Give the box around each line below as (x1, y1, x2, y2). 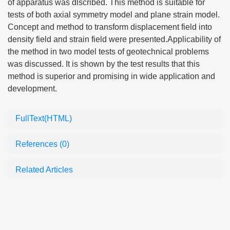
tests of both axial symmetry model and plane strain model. (8, 10, 220, 19)
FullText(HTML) (15, 114, 72, 123)
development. (8, 84, 57, 93)
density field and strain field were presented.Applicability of (8, 35, 221, 44)
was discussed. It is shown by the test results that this (8, 60, 200, 68)
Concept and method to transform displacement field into (8, 23, 212, 31)
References (15, 140, 60, 148)
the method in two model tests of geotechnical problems (8, 47, 209, 56)
